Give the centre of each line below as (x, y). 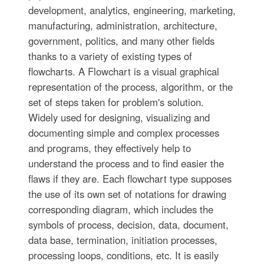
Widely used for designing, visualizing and (119, 117)
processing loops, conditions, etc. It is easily (123, 255)
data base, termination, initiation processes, (123, 240)
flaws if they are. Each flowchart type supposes (130, 178)
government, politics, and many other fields (121, 40)
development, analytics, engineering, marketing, (132, 10)
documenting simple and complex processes (123, 132)
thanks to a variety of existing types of (110, 56)
